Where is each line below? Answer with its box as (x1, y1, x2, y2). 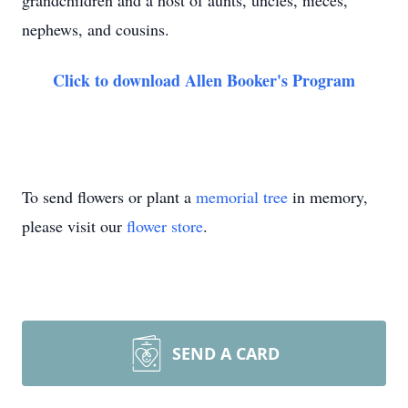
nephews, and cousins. (22, 18, 169, 40)
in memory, (288, 186, 368, 208)
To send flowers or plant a (22, 186, 196, 208)
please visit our (22, 215, 127, 237)
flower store (127, 215, 203, 237)
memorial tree (196, 186, 288, 208)
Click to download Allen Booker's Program (53, 68, 355, 92)
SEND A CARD (172, 342, 280, 364)
